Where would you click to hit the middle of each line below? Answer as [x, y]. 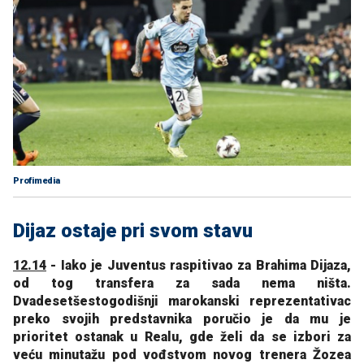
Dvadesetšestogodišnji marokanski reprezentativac [182, 301]
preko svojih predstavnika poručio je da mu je [182, 318]
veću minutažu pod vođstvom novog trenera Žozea [182, 354]
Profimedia [37, 180]
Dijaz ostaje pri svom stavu [133, 230]
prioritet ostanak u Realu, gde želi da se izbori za [182, 336]
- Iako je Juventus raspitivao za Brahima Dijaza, [199, 265]
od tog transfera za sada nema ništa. [182, 283]
